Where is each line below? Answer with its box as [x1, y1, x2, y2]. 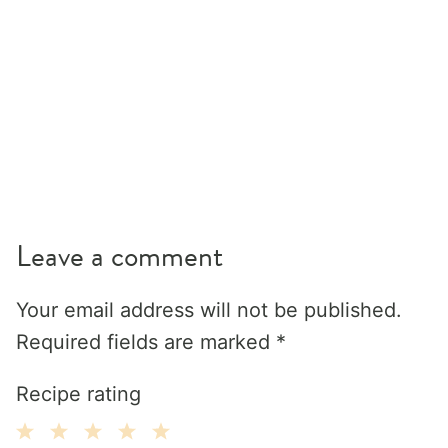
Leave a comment [16, 233, 223, 278]
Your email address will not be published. [16, 297, 402, 322]
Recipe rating [16, 381, 141, 406]
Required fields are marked [16, 329, 276, 354]
